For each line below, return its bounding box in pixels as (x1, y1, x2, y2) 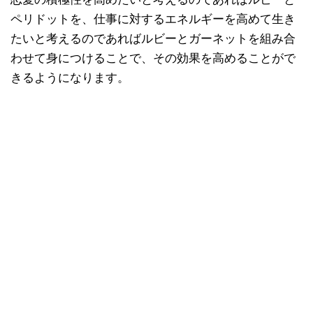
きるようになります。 (10, 71, 129, 85)
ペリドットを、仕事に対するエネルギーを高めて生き (10, 12, 296, 26)
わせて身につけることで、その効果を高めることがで (10, 51, 296, 65)
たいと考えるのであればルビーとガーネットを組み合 (10, 31, 296, 45)
